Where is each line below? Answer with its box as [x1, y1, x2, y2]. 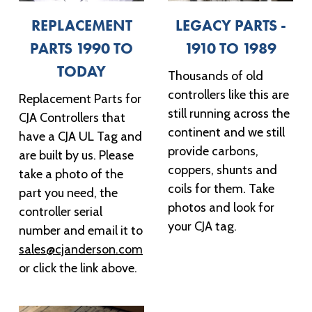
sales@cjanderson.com [19, 241, 143, 257]
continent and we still [168, 124, 285, 140]
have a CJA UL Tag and [19, 128, 142, 144]
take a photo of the [19, 166, 123, 182]
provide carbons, [168, 143, 258, 159]
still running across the [168, 105, 290, 121]
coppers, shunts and [168, 162, 277, 178]
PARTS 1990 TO [30, 38, 133, 58]
